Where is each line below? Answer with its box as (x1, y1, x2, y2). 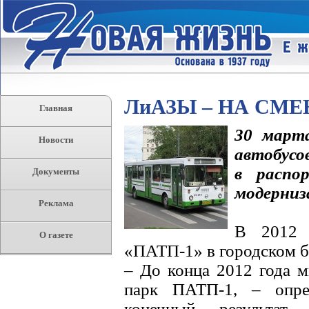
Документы (32, 166, 79, 177)
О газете (39, 230, 73, 240)
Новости (39, 134, 73, 145)
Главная (39, 103, 72, 113)
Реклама (38, 198, 74, 208)
